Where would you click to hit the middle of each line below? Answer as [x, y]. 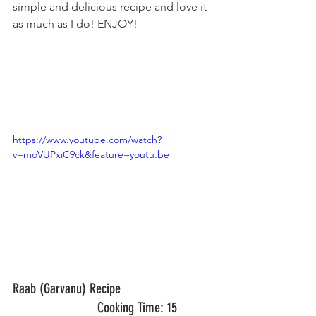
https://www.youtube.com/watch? [87, 140]
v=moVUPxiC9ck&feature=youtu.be [91, 154]
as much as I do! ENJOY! [75, 24]
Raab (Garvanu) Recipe [67, 288]
